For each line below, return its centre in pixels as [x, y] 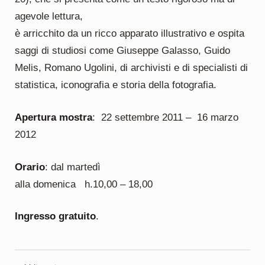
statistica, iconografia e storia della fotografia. [115, 85]
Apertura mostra [53, 117]
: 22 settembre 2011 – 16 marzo [165, 117]
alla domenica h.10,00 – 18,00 [83, 184]
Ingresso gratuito [55, 216]
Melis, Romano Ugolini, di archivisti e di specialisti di [131, 68]
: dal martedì [72, 167]
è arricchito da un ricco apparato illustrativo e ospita [129, 34]
